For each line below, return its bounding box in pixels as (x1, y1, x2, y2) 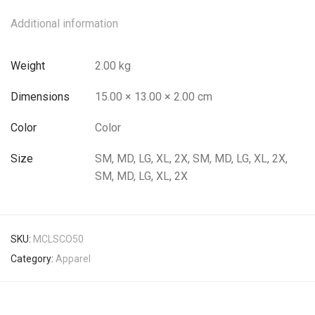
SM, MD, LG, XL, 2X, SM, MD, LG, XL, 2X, (95, 152, 288, 165)
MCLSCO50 (33, 233, 84, 245)
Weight (11, 59, 45, 72)
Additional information (11, 17, 118, 30)
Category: (11, 253, 56, 264)
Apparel (56, 253, 91, 264)
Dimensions (11, 90, 70, 103)
